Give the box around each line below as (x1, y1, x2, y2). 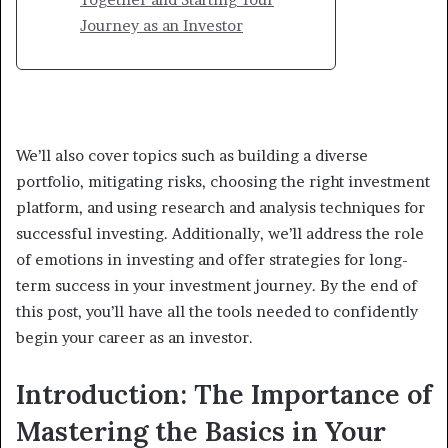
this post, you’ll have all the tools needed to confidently (16, 302, 418, 322)
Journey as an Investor (80, 16, 243, 36)
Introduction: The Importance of (16, 377, 432, 412)
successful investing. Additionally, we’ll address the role (16, 224, 424, 244)
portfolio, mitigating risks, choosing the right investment (16, 172, 430, 192)
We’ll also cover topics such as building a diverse (16, 146, 368, 166)
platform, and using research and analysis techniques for (16, 198, 425, 218)
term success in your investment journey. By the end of (16, 276, 417, 296)
